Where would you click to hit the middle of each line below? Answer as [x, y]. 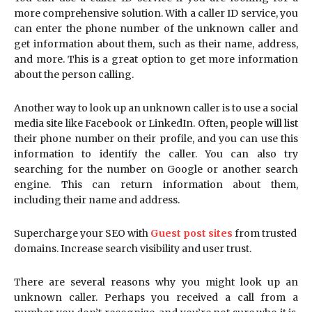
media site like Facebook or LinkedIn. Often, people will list [156, 123]
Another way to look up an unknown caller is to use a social [156, 108]
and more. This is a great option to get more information [156, 59]
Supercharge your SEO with [82, 233]
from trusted [265, 233]
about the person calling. [74, 74]
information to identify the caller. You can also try [156, 154]
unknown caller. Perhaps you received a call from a [156, 297]
